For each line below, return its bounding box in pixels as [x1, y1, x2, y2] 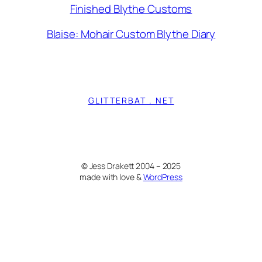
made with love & [80, 171, 143, 182]
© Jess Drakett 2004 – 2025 [81, 160, 181, 171]
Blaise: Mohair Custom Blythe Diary [46, 26, 216, 42]
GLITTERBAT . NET [88, 94, 174, 106]
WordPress [143, 171, 182, 182]
